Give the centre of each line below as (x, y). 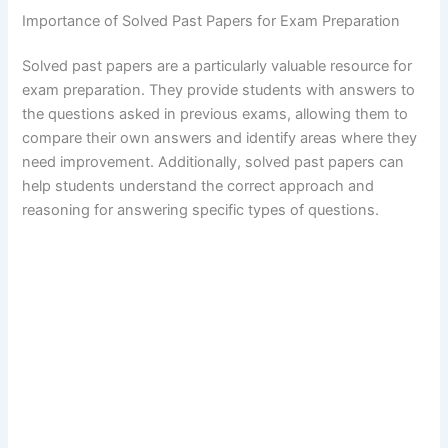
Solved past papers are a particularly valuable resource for (217, 66)
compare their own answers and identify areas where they (220, 138)
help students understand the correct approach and (198, 186)
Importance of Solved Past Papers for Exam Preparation (211, 20)
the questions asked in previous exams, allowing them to (215, 114)
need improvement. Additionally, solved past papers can (213, 162)
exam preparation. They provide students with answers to (219, 90)
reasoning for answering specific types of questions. (201, 210)
